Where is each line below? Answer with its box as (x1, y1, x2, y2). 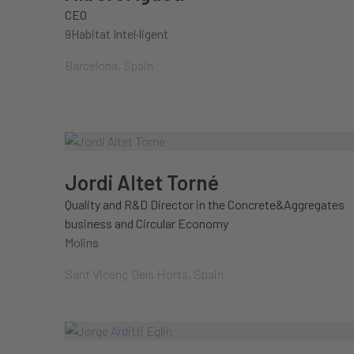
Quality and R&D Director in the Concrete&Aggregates (65, 197, 345, 212)
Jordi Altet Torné (65, 170, 219, 194)
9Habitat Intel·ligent (65, 26, 168, 41)
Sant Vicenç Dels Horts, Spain (65, 266, 224, 281)
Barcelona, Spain (65, 58, 153, 73)
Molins (65, 235, 99, 250)
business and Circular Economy (65, 216, 228, 231)
